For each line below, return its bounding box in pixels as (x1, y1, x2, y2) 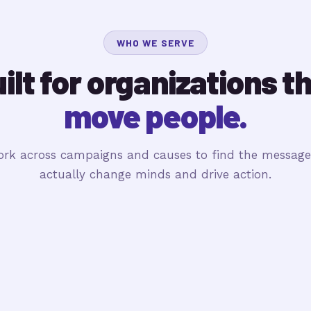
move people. (64, 96, 247, 135)
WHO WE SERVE (116, 37, 195, 49)
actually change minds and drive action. (40, 167, 271, 181)
